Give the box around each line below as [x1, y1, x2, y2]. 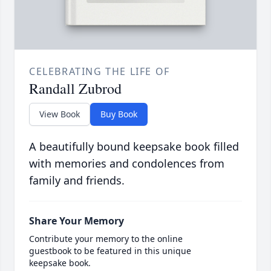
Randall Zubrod [29, 79, 122, 99]
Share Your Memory [29, 214, 124, 228]
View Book [39, 108, 80, 120]
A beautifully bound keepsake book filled [29, 139, 239, 154]
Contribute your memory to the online [29, 233, 183, 245]
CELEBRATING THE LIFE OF [29, 65, 170, 79]
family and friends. [29, 173, 125, 188]
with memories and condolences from [29, 156, 224, 171]
